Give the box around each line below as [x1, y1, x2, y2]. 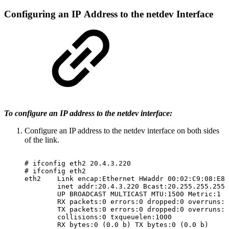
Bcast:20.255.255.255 [143, 182, 225, 190]
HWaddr [139, 174, 164, 182]
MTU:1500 [151, 190, 184, 198]
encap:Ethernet [78, 174, 135, 182]
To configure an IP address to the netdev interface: [4, 108, 172, 118]
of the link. [25, 135, 61, 144]
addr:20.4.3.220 [78, 182, 139, 190]
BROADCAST [70, 190, 106, 198]
